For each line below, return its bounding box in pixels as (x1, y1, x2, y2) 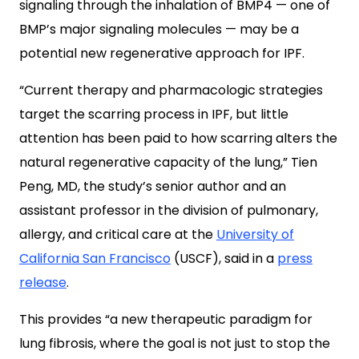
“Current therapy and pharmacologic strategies (19, 81, 323, 99)
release (19, 273, 67, 292)
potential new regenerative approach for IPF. (19, 44, 305, 63)
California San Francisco (19, 249, 171, 268)
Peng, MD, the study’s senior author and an (19, 177, 286, 196)
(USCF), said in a (171, 249, 277, 268)
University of (216, 225, 294, 244)
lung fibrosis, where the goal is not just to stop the (19, 334, 330, 353)
